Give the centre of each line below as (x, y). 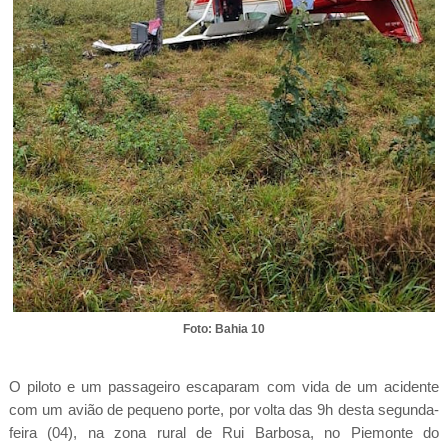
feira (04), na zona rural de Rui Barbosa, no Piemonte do (224, 432)
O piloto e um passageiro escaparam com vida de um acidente (224, 386)
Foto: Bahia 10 (223, 329)
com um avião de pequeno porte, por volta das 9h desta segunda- (224, 409)
